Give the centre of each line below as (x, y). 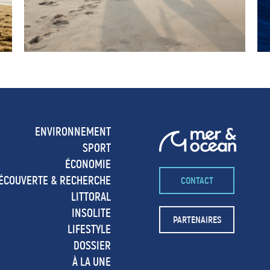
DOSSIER (92, 245)
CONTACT (197, 180)
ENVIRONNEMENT (73, 131)
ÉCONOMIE (88, 164)
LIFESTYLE (89, 229)
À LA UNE (92, 262)
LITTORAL (91, 196)
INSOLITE (91, 213)
